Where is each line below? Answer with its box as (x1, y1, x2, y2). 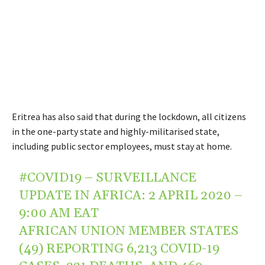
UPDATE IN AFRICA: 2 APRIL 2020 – (19, 187, 243, 204)
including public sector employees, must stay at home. (12, 140, 232, 152)
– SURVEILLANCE (82, 169, 197, 186)
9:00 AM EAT (19, 205, 99, 222)
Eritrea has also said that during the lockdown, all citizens (12, 110, 246, 122)
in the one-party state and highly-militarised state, (12, 125, 219, 137)
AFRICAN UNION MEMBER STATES (19, 222, 239, 240)
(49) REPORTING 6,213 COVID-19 (19, 240, 220, 257)
